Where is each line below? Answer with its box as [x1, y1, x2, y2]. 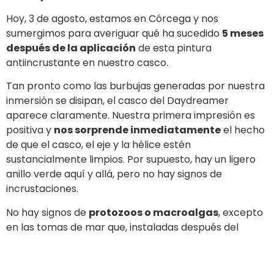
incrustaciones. [6, 182, 78, 196]
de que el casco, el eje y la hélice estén [6, 138, 191, 152]
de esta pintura [136, 41, 212, 56]
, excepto [218, 205, 263, 220]
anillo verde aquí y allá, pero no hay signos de [6, 167, 222, 182]
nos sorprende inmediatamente [54, 123, 221, 138]
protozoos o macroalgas [89, 205, 218, 220]
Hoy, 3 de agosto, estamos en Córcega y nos [6, 12, 218, 26]
